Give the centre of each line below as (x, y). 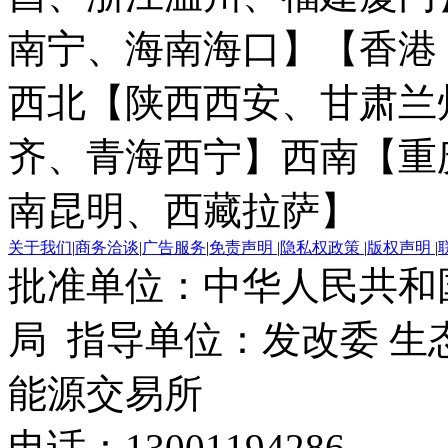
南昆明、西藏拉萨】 (183, 210)
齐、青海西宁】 (144, 156)
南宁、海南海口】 (164, 48)
